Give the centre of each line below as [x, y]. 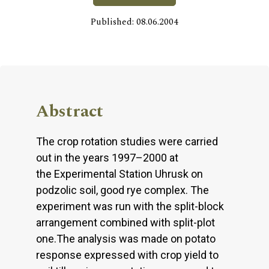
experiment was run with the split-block [130, 207]
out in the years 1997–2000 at [107, 158]
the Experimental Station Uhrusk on [119, 174]
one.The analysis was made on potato [126, 239]
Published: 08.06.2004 [134, 22]
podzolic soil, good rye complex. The [122, 190]
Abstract [70, 112]
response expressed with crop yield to [127, 255]
